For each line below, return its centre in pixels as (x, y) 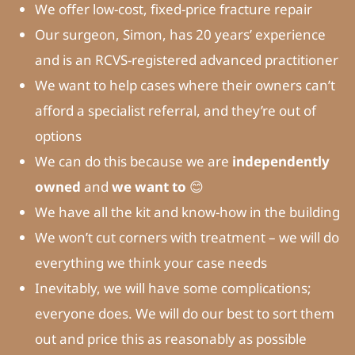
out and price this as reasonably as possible (170, 339)
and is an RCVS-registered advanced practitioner (186, 60)
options (58, 136)
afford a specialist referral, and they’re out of (175, 111)
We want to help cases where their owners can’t (185, 86)
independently (281, 162)
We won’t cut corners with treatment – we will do (187, 238)
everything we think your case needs (151, 263)
